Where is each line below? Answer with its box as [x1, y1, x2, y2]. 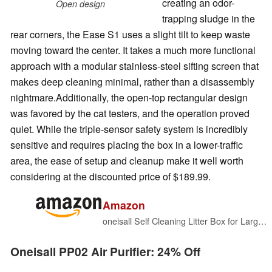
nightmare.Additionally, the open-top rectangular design [10, 90, 248, 105]
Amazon [103, 197, 146, 213]
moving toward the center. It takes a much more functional [10, 43, 256, 58]
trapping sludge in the [162, 12, 255, 26]
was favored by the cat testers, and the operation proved [10, 106, 250, 121]
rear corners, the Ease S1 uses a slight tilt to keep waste [10, 27, 250, 42]
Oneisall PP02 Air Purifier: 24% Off [10, 243, 200, 260]
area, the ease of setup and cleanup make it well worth [10, 154, 243, 168]
